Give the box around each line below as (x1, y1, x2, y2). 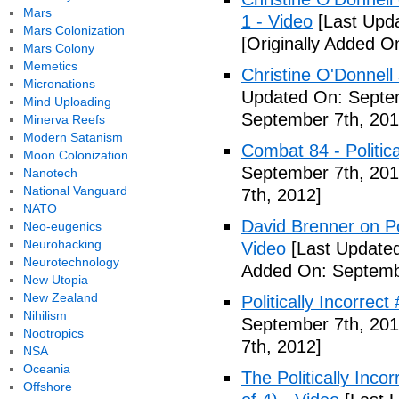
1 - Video (241, 12, 313, 31)
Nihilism (22, 308, 67, 322)
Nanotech (22, 166, 77, 180)
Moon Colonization (22, 148, 128, 162)
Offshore (22, 379, 72, 394)
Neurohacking (22, 237, 102, 251)
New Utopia (22, 273, 88, 287)
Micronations (22, 77, 95, 91)
